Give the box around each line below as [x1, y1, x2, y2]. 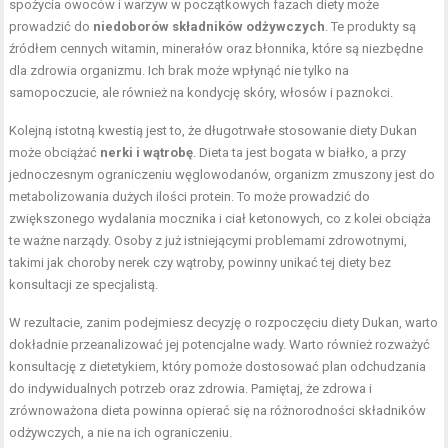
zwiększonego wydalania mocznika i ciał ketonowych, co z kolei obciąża [9, 211, 432, 227]
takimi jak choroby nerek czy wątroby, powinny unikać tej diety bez [9, 255, 392, 271]
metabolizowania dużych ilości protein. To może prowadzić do [9, 189, 371, 205]
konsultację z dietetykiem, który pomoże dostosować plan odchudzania [9, 359, 427, 375]
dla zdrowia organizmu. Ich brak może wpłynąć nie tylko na [9, 63, 350, 79]
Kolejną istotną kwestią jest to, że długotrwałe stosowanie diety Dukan [9, 123, 418, 139]
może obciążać [9, 145, 101, 161]
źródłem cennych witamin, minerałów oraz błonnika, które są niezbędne [9, 41, 424, 57]
